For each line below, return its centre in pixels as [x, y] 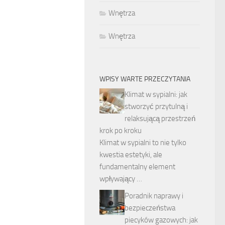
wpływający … [121, 179]
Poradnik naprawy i [154, 196]
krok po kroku [121, 131]
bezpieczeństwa [150, 208]
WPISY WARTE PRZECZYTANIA [145, 79]
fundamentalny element [137, 167]
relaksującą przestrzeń [160, 119]
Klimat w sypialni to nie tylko [143, 143]
